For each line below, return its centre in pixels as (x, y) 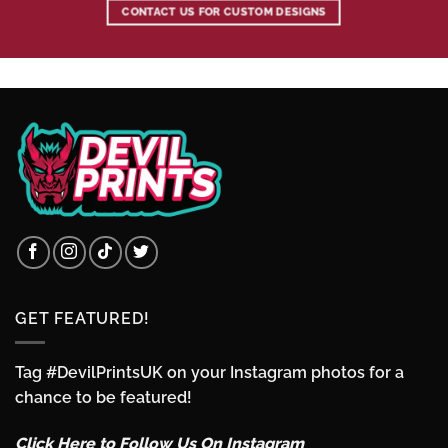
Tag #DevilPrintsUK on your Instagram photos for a (209, 373)
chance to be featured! (103, 398)
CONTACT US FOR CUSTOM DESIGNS (224, 11)
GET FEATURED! (82, 318)
